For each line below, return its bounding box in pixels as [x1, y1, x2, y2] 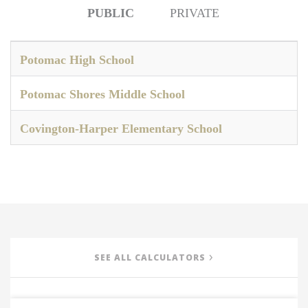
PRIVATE [170, 6, 219, 20]
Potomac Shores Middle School [20, 87, 185, 101]
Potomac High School [20, 53, 134, 67]
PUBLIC [87, 6, 134, 20]
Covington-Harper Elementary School [20, 122, 222, 135]
